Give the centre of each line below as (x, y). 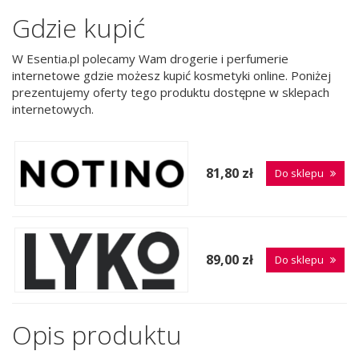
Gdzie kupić (79, 28)
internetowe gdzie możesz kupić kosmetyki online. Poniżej (171, 75)
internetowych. (53, 109)
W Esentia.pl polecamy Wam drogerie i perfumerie (150, 58)
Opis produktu (97, 335)
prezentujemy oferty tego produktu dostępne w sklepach (171, 92)
